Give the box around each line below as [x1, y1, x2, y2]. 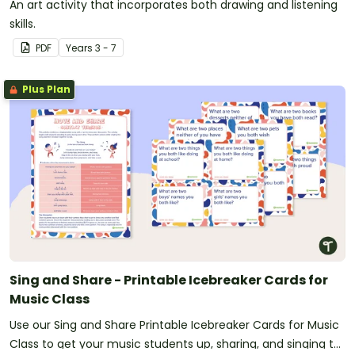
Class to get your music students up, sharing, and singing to [10, 335, 341, 352]
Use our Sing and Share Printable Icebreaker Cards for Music [10, 316, 339, 333]
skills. [10, 15, 36, 32]
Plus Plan [20, 82, 71, 96]
